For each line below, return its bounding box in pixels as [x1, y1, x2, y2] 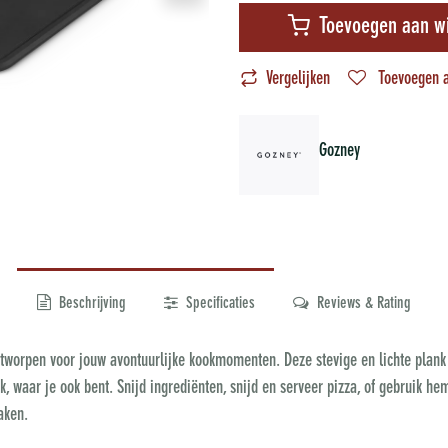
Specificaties [182, 295, 255, 312]
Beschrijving [54, 295, 126, 312]
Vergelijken [266, 70, 330, 89]
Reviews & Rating [313, 295, 412, 312]
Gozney [319, 141, 360, 160]
